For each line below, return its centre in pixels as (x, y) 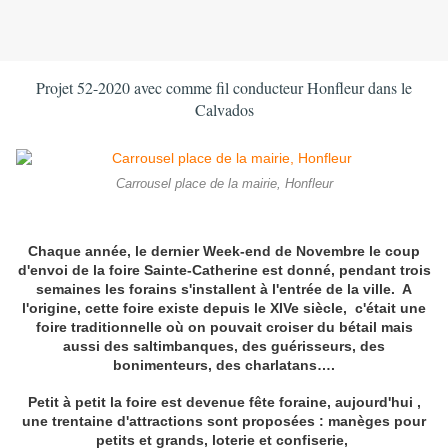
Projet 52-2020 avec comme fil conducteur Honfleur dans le (224, 88)
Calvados (224, 110)
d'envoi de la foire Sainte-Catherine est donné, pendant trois (224, 269)
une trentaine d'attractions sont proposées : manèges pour (224, 421)
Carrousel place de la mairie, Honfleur (224, 184)
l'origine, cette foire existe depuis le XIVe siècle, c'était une (224, 307)
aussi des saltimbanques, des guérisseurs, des (224, 345)
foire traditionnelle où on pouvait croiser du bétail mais (224, 326)
